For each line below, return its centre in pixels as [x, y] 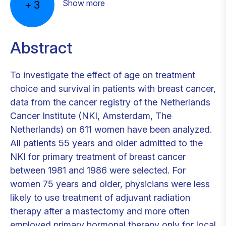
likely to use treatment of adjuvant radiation [100, 197]
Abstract [41, 48]
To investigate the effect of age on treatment [103, 75]
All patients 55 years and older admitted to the [106, 143]
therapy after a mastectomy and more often [100, 211]
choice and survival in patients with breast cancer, [113, 89]
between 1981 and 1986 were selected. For [98, 170]
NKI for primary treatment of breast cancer [98, 157]
